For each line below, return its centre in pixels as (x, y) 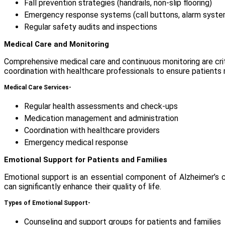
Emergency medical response (76, 143)
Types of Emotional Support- (47, 203)
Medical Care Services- (38, 88)
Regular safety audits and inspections (91, 27)
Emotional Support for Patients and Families (86, 160)
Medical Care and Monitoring (57, 44)
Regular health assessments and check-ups (101, 106)
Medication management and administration (101, 119)
